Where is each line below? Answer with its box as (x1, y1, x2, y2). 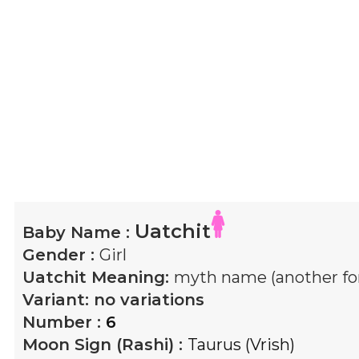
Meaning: (87, 267, 174, 287)
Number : (22, 312, 106, 332)
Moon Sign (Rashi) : (22, 334, 188, 354)
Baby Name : (22, 222, 135, 242)
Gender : (22, 244, 99, 264)
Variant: (22, 289, 94, 309)
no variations (94, 289, 204, 309)
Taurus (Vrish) (188, 334, 295, 354)
